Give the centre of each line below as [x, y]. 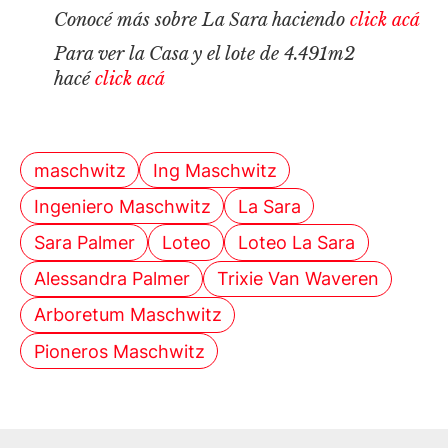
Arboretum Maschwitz [127, 315]
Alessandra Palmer [111, 279]
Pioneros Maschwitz [119, 351]
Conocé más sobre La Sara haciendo [200, 20]
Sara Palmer [84, 243]
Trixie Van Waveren [297, 279]
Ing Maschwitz [214, 170]
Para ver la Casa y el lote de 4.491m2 [205, 54]
